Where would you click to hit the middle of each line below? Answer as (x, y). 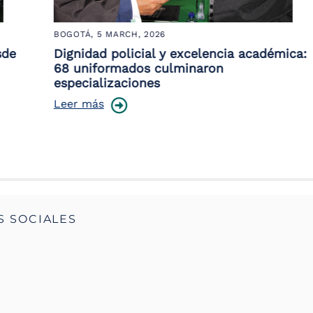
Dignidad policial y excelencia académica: (153, 53)
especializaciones (80, 82)
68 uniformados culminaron (111, 68)
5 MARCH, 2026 (104, 34)
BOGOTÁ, (48, 34)
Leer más (52, 103)
